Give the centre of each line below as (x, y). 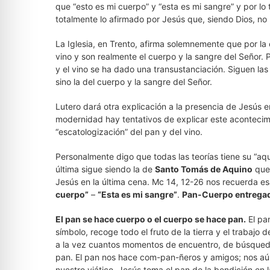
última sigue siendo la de (105, 169)
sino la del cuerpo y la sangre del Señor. (134, 82)
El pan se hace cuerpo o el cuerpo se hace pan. (151, 219)
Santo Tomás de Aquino (204, 169)
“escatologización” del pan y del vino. (129, 132)
